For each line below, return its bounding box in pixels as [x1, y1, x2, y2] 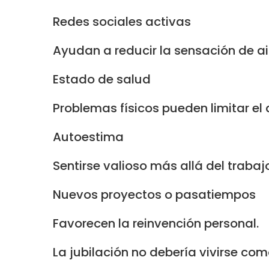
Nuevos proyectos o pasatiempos [53, 186, 256, 203]
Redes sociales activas [53, 13, 191, 30]
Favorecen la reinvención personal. [53, 214, 259, 232]
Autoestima [53, 128, 124, 145]
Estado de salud [53, 70, 151, 88]
